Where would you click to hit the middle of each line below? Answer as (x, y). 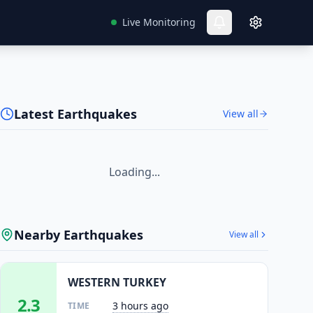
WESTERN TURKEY (117, 282)
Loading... (134, 172)
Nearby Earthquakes (79, 235)
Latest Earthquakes (75, 114)
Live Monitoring (159, 22)
